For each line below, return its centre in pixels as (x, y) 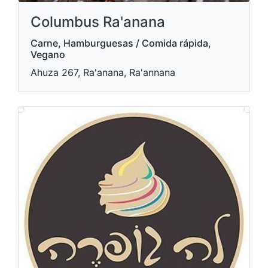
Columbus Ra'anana (98, 22)
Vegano (48, 54)
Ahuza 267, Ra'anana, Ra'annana (103, 72)
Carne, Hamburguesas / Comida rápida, (121, 43)
